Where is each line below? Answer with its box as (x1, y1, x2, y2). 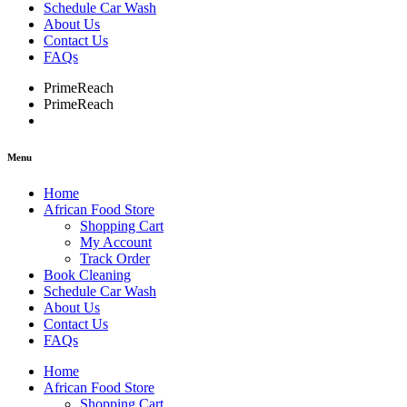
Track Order (80, 251, 150, 267)
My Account (80, 234, 152, 251)
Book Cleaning (44, 267, 131, 283)
